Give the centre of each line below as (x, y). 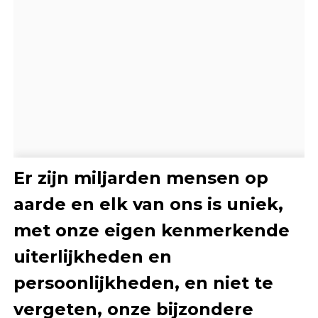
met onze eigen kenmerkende (151, 230)
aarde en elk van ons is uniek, (148, 204)
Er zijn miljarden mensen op (141, 177)
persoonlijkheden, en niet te (143, 283)
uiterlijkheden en (92, 256)
